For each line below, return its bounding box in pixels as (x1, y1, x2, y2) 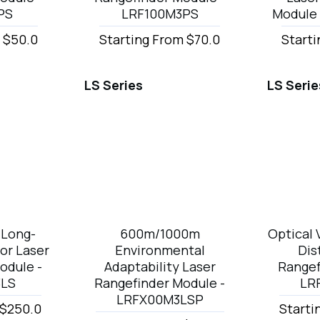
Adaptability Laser (104, 257, 216, 275)
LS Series (84, 76, 143, 94)
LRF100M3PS (121, 5, 199, 23)
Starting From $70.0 (99, 31, 221, 49)
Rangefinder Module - (94, 274, 226, 291)
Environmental (114, 241, 205, 259)
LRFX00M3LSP (116, 290, 204, 308)
